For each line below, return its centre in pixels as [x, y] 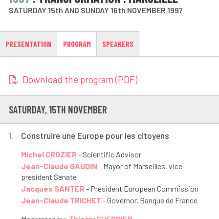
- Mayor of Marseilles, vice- [141, 166]
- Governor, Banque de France [149, 200]
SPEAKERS [118, 44]
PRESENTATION [29, 44]
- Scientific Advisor [109, 154]
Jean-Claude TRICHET [61, 200]
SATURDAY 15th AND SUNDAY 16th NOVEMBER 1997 [96, 10]
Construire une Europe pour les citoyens [95, 135]
